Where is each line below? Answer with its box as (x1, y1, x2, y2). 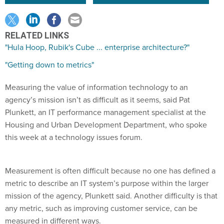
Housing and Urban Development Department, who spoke (5, 119, 207, 130)
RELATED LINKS (5, 30, 69, 40)
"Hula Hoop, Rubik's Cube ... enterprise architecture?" (5, 41, 189, 53)
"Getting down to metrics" (5, 59, 94, 70)
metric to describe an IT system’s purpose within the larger (5, 177, 208, 189)
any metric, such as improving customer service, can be (5, 202, 197, 214)
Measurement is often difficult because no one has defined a (5, 165, 215, 176)
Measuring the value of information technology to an (5, 81, 188, 93)
